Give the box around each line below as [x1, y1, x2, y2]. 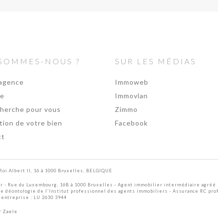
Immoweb [115, 78, 148, 86]
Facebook [115, 119, 148, 127]
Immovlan [115, 91, 148, 100]
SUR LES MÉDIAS [115, 56, 197, 66]
